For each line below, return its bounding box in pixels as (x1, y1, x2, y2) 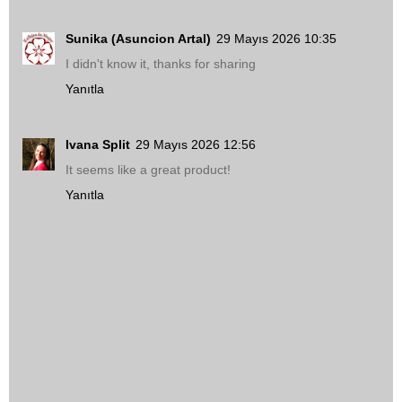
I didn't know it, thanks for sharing (66, 57, 256, 72)
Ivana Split (66, 137, 130, 153)
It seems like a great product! (66, 162, 231, 178)
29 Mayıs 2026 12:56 (135, 137, 256, 153)
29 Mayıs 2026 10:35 (216, 31, 336, 47)
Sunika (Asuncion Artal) (66, 31, 211, 47)
